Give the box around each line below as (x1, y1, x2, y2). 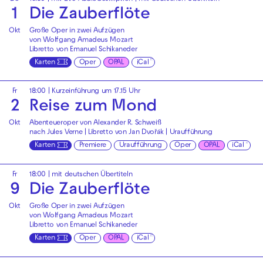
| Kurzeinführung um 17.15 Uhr (46, 88, 140, 96)
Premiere (79, 141, 106, 149)
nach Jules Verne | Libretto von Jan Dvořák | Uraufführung (29, 129, 213, 137)
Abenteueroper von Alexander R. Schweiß (29, 120, 161, 127)
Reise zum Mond (29, 100, 157, 116)
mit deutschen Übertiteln (52, 171, 133, 179)
